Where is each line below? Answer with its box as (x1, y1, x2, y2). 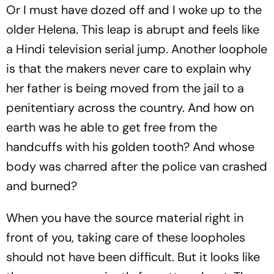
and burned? (6, 178, 80, 194)
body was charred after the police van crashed (6, 158, 267, 174)
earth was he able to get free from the (6, 119, 217, 135)
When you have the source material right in (6, 210, 243, 226)
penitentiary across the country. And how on (6, 100, 254, 116)
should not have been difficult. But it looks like (6, 249, 260, 265)
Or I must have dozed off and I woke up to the (6, 2, 262, 18)
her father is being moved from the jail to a (6, 80, 244, 96)
